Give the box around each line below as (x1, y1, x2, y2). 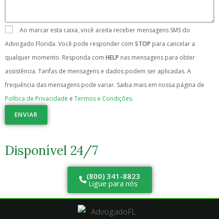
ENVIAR (15, 110, 38, 119)
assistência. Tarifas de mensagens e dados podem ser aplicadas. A (5, 66, 191, 75)
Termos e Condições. (74, 94, 133, 103)
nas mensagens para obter (119, 53, 195, 62)
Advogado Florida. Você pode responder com (5, 39, 135, 48)
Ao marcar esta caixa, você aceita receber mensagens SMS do (20, 25, 190, 34)
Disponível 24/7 (5, 142, 98, 158)
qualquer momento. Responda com (5, 53, 106, 62)
